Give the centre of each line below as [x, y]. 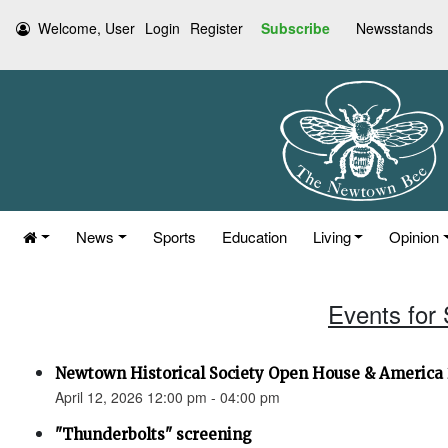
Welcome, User [86, 28]
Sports [174, 236]
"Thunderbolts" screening [153, 434]
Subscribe [295, 28]
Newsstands [394, 28]
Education [254, 236]
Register [216, 28]
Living [331, 236]
